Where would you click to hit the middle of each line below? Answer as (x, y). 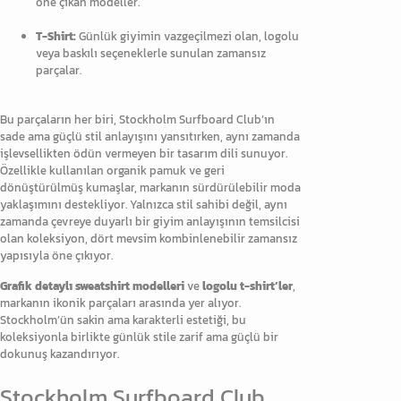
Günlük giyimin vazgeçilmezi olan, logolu (188, 36)
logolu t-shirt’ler (247, 286)
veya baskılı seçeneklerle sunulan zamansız (151, 53)
